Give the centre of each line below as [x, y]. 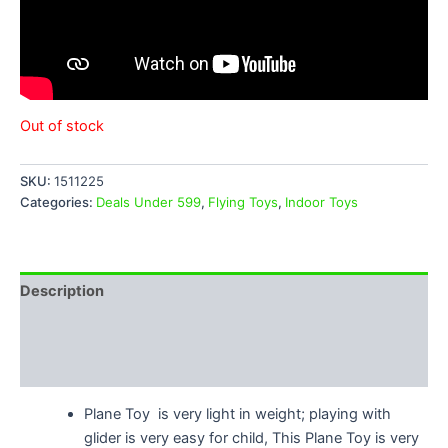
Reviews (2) [62, 367]
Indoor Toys [321, 202]
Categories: [58, 202]
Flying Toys [243, 202]
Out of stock [62, 126]
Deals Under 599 [148, 202]
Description [62, 290]
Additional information [99, 329]
